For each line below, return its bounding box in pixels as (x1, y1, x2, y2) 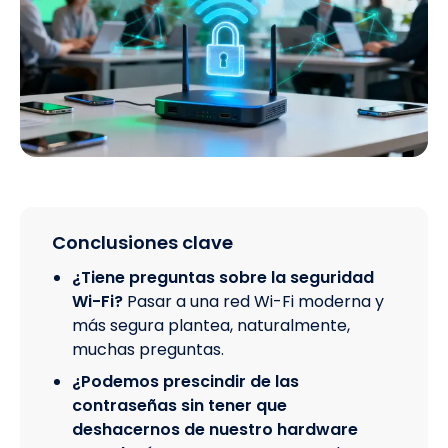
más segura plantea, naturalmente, (72, 314, 350, 338)
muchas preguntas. (72, 338, 224, 362)
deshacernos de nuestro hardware (72, 418, 358, 442)
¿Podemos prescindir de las (72, 370, 299, 394)
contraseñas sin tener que (72, 394, 287, 418)
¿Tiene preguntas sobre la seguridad (72, 266, 374, 290)
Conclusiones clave (52, 230, 233, 256)
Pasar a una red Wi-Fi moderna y (127, 290, 384, 314)
